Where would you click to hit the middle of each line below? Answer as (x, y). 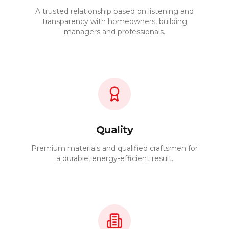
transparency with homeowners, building (114, 21)
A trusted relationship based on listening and (114, 11)
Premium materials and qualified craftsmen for (114, 148)
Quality (114, 130)
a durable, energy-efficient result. (114, 158)
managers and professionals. (114, 32)
